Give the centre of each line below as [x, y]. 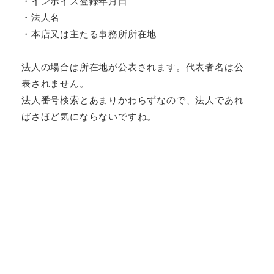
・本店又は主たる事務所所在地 [89, 33]
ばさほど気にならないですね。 [89, 116]
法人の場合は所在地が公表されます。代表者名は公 [133, 66]
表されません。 [55, 83]
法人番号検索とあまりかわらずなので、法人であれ [133, 99]
